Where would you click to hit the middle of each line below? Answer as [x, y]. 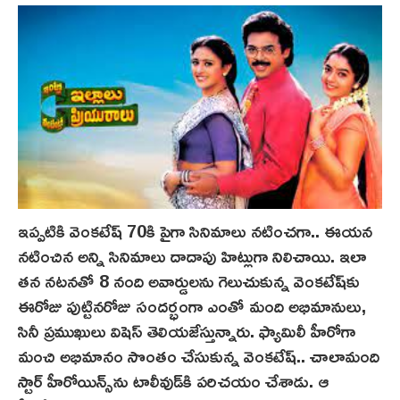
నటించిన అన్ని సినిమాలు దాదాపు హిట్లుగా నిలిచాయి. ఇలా [192, 255]
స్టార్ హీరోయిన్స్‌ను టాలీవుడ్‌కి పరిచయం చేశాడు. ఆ [173, 380]
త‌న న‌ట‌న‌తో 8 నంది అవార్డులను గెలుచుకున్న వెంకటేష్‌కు [189, 280]
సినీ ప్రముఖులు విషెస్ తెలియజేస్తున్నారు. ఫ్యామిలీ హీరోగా [187, 330]
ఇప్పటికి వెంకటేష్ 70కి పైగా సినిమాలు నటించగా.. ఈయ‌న [195, 230]
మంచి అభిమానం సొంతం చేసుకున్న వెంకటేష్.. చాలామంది [199, 355]
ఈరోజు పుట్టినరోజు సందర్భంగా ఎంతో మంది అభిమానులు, [192, 305]
